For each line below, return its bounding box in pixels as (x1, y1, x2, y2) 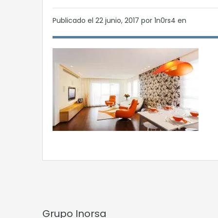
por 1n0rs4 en (141, 16, 186, 25)
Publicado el (53, 16, 95, 25)
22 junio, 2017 (95, 16, 141, 25)
